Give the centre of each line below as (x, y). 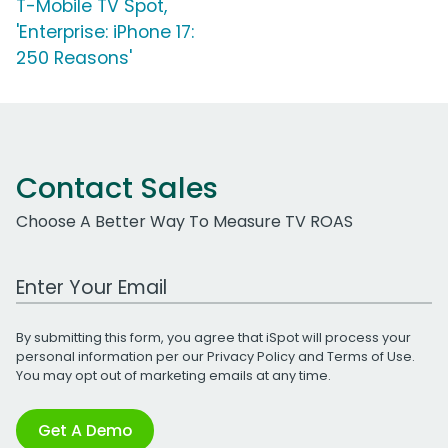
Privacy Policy (251, 356)
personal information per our (111, 356)
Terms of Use (369, 356)
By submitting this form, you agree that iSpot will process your (213, 337)
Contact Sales (117, 187)
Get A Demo (85, 430)
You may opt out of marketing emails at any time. (173, 375)
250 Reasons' (74, 57)
